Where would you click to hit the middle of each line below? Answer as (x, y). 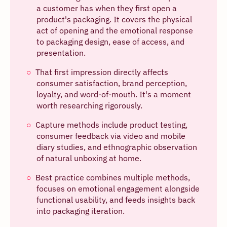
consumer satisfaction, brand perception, (112, 83)
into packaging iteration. (81, 211)
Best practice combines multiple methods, (113, 177)
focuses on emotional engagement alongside (118, 188)
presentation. (61, 52)
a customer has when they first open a (107, 8)
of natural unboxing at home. (89, 158)
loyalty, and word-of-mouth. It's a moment (114, 94)
